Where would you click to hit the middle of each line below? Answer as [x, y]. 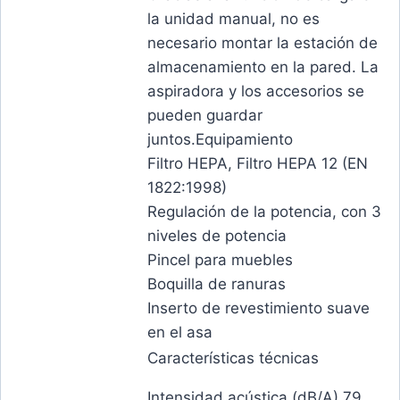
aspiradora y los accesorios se [256, 92]
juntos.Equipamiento [220, 140]
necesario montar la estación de [262, 43]
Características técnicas [233, 358]
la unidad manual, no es [233, 19]
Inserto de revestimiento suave [258, 308]
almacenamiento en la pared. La [263, 67]
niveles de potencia [217, 236]
